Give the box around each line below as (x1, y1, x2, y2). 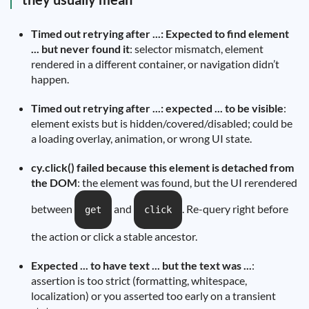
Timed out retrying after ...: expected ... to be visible (31, 101, 283, 114)
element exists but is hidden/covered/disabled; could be (31, 117, 292, 130)
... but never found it (31, 42, 130, 55)
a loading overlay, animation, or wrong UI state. (31, 132, 252, 145)
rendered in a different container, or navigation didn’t (31, 57, 279, 70)
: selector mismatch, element (130, 42, 263, 55)
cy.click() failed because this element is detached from (31, 161, 294, 174)
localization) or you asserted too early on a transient (31, 289, 276, 302)
